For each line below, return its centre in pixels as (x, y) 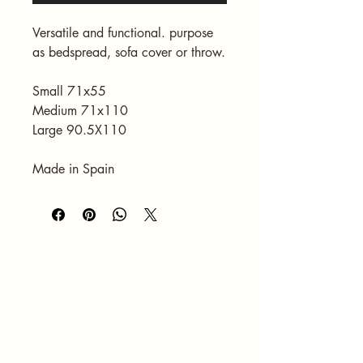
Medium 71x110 (80, 111)
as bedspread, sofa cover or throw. (129, 53)
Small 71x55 (69, 92)
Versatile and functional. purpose (125, 33)
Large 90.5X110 (79, 130)
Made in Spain (73, 169)
